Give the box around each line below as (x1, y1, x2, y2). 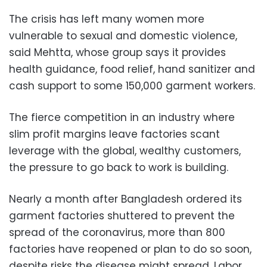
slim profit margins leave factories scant (9, 127, 220, 142)
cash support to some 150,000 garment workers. (9, 79, 255, 94)
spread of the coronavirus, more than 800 (9, 225, 225, 240)
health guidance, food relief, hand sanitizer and (9, 62, 255, 77)
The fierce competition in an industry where (9, 110, 235, 125)
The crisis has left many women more (9, 12, 204, 27)
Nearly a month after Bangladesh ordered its (9, 192, 242, 207)
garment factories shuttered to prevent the (9, 209, 235, 223)
